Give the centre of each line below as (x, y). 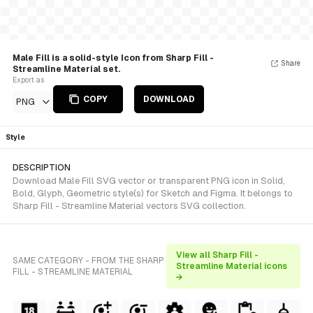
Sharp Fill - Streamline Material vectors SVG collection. (129, 206)
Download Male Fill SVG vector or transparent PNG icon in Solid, (149, 181)
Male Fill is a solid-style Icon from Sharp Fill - (113, 58)
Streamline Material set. (66, 69)
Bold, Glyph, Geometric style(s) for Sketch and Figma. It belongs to (153, 193)
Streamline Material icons (231, 266)
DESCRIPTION (42, 168)
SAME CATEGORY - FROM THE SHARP (88, 261)
